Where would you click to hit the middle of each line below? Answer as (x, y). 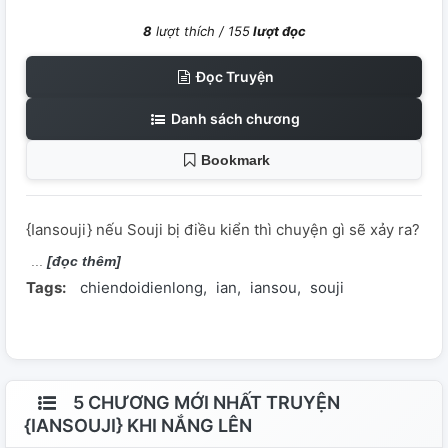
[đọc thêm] (84, 261)
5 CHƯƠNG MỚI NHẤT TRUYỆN (205, 403)
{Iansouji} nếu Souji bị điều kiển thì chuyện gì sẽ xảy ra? (223, 230)
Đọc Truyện (234, 77)
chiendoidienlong (141, 288)
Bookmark (235, 160)
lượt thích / (189, 31)
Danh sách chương (233, 119)
